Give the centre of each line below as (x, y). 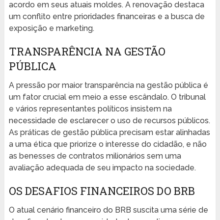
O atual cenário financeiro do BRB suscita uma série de (108, 210)
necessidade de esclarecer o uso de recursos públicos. (109, 121)
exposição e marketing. (51, 28)
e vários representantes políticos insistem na (90, 109)
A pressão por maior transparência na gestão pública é (108, 85)
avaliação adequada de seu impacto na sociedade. (102, 168)
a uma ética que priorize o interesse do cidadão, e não (108, 144)
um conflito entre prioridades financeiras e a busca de (107, 17)
